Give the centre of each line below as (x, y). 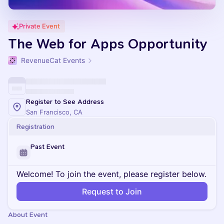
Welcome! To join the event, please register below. (111, 174)
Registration (35, 127)
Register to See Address (65, 102)
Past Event (47, 147)
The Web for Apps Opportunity (107, 44)
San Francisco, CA (54, 112)
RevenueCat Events (53, 60)
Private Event (39, 26)
